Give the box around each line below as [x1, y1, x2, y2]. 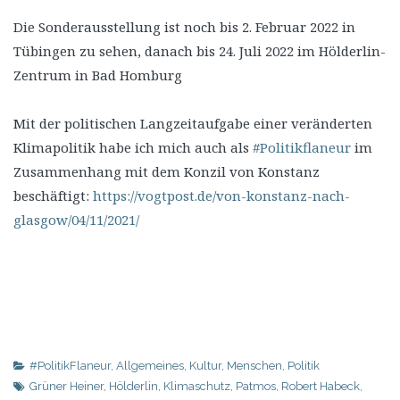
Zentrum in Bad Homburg [13, 65, 182, 84]
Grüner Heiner [29, 379, 104, 393]
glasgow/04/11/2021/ [13, 210, 139, 229]
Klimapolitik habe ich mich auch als [13, 137, 253, 156]
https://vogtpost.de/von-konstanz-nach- [93, 186, 350, 204]
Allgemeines [116, 358, 184, 372]
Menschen [227, 358, 282, 372]
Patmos [236, 379, 276, 393]
